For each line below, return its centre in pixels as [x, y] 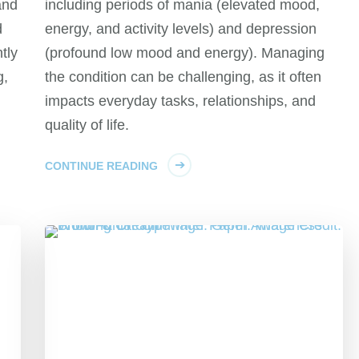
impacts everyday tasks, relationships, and [181, 101]
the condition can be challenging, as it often [184, 77]
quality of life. [87, 125]
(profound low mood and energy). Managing [185, 52]
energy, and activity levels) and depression [181, 28]
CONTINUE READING [102, 165]
